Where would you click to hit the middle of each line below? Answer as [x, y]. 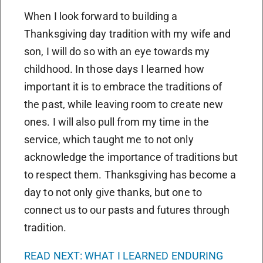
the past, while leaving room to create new [124, 104]
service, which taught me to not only [109, 140]
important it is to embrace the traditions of [123, 87]
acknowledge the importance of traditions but [131, 157]
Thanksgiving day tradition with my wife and [128, 34]
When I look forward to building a [101, 16]
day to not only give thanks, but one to [113, 193]
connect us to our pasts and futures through [127, 210]
